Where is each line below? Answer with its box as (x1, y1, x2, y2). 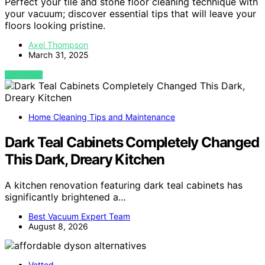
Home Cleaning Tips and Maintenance (28, 111, 175, 122)
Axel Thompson (28, 39, 88, 50)
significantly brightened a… (5, 191, 126, 203)
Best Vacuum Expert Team (28, 211, 130, 222)
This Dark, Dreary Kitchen (5, 150, 165, 168)
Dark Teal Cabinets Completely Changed (5, 133, 259, 151)
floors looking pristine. (5, 19, 105, 31)
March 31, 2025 (28, 49, 89, 60)
